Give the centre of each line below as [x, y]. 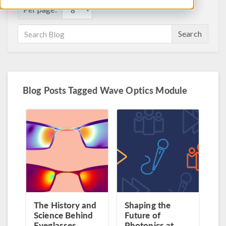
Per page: [40, 9]
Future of [142, 215]
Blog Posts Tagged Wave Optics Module [105, 90]
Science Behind [64, 215]
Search [190, 34]
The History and [65, 205]
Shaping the [148, 205]
